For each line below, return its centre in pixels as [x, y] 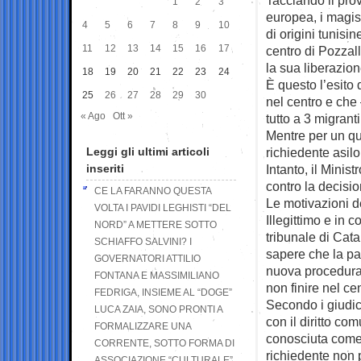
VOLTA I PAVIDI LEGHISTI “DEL [163, 207]
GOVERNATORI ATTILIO [147, 258]
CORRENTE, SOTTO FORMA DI [164, 343]
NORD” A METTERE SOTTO [156, 224]
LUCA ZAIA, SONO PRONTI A [158, 309]
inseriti [105, 168]
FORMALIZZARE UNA [143, 326]
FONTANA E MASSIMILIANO [157, 275]
